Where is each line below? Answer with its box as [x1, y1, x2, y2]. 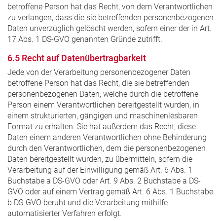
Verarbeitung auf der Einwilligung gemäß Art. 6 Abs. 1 [7, 165, 192, 175]
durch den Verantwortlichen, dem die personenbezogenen [7, 143, 206, 153]
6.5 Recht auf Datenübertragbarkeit [7, 52, 146, 63]
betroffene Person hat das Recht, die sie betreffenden [7, 78, 189, 88]
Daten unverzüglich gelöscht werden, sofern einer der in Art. [7, 23, 212, 33]
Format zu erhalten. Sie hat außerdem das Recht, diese [7, 121, 196, 131]
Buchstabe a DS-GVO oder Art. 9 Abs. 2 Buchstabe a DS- [7, 176, 201, 185]
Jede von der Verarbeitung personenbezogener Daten [7, 67, 190, 77]
